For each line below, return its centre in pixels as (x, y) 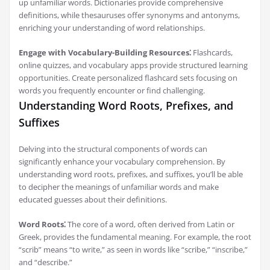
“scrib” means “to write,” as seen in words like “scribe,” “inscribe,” (133, 250)
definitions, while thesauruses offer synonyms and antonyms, (129, 15)
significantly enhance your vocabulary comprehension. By (122, 162)
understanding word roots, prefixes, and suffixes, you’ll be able (131, 174)
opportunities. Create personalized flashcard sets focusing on (128, 78)
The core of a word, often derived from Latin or (150, 224)
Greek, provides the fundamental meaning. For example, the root (135, 237)
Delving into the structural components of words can (113, 149)
